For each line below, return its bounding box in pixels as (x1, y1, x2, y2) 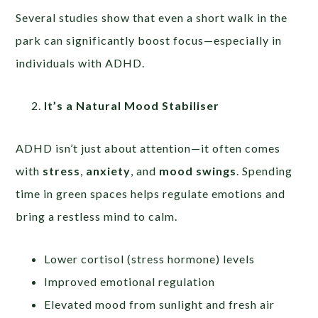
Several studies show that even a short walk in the (16, 10, 288, 24)
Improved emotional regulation (44, 274, 216, 288)
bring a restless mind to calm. (16, 209, 178, 223)
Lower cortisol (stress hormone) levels (44, 251, 256, 265)
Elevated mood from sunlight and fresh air (44, 297, 275, 311)
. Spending (236, 163, 293, 177)
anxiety (86, 163, 131, 177)
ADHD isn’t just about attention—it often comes (16, 141, 281, 155)
